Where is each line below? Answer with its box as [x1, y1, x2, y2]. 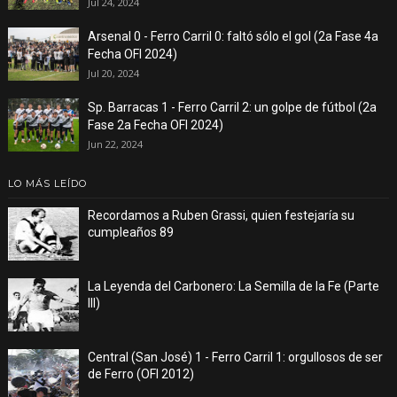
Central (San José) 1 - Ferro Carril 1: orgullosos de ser [87, 350, 383, 365]
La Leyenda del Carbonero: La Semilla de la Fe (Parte [87, 279, 379, 294]
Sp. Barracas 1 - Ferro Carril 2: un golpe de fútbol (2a [87, 100, 377, 115]
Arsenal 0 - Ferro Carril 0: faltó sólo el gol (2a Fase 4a [87, 29, 378, 44]
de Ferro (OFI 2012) [87, 367, 194, 382]
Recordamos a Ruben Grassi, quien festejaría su [87, 208, 354, 223]
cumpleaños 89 [87, 225, 174, 240]
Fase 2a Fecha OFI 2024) [87, 118, 223, 133]
